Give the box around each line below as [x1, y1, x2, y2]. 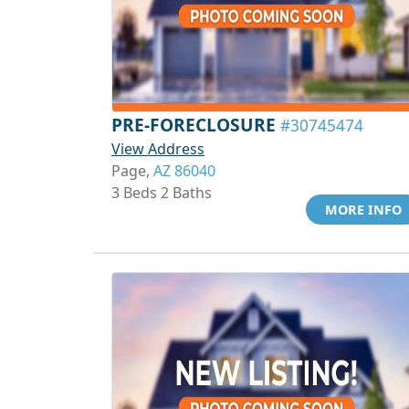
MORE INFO [325, 201, 402, 218]
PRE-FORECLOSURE [111, 112, 280, 137]
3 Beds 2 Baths [111, 183, 212, 203]
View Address [111, 139, 204, 159]
